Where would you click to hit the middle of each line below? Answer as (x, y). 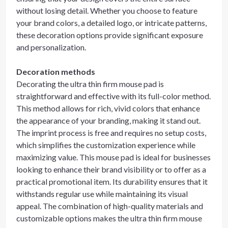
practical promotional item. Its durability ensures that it (112, 181)
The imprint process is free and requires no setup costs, (111, 133)
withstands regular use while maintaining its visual (102, 194)
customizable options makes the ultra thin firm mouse (109, 218)
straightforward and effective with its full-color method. (113, 96)
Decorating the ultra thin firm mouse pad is (90, 84)
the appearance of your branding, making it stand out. (108, 120)
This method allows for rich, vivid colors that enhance (108, 108)
